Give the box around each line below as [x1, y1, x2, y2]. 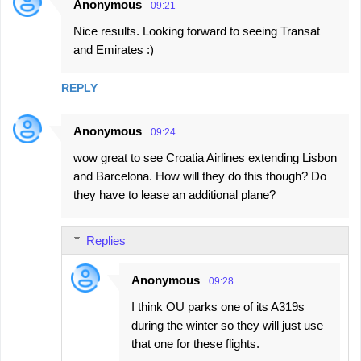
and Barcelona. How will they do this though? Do [73, 168, 326, 183]
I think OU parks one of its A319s [131, 299, 305, 313]
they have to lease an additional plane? [73, 187, 276, 201]
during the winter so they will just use [131, 317, 323, 332]
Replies [86, 233, 126, 247]
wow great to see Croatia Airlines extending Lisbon [73, 150, 337, 164]
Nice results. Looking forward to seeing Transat [73, 23, 320, 38]
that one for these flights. [131, 336, 259, 351]
